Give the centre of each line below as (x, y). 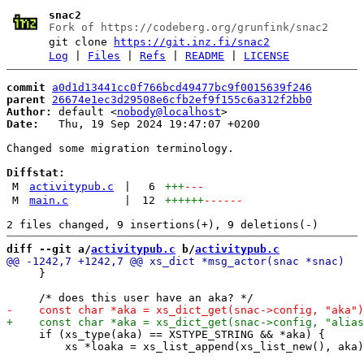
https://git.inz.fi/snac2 (192, 42)
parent (26, 99)
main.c (49, 200)
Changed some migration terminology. (120, 148)
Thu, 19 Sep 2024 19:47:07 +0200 (149, 123)
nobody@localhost (169, 111)
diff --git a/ (49, 249)
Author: (29, 111)
